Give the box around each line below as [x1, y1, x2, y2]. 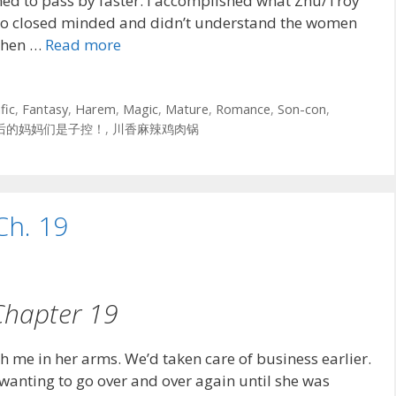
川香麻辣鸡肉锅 [112, 120, 199, 138]
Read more [45, 34, 121, 55]
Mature [164, 101, 209, 118]
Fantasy [21, 101, 68, 118]
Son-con [277, 101, 326, 118]
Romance [215, 101, 270, 118]
